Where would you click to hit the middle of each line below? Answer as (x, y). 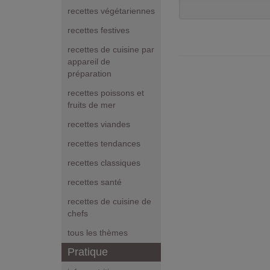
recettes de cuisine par (111, 50)
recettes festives (99, 30)
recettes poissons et (106, 93)
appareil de (89, 62)
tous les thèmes (98, 233)
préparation (89, 74)
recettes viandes (99, 124)
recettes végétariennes (111, 11)
